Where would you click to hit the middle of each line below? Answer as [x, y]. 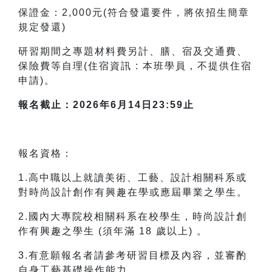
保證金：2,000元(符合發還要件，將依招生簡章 [134, 13]
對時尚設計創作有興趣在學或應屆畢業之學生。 [133, 192]
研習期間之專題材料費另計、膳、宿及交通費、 [133, 52]
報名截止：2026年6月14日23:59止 [106, 105]
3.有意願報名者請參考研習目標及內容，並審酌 [133, 256]
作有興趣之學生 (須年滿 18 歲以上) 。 [113, 231]
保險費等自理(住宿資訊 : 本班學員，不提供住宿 [135, 66]
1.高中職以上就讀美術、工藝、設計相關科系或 [133, 178]
